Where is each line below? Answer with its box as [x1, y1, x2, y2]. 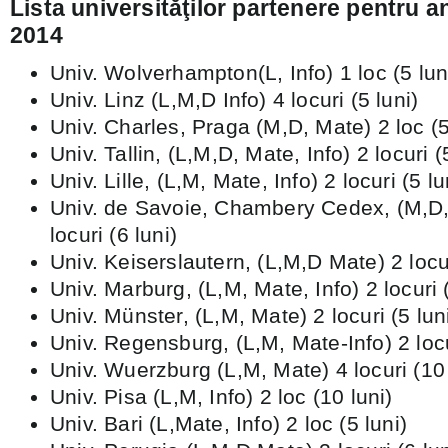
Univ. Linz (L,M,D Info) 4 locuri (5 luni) [50, 88, 419, 111]
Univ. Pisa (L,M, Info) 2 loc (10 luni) [50, 385, 393, 408]
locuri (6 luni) [50, 223, 177, 246]
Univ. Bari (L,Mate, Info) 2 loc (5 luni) [50, 412, 407, 435]
